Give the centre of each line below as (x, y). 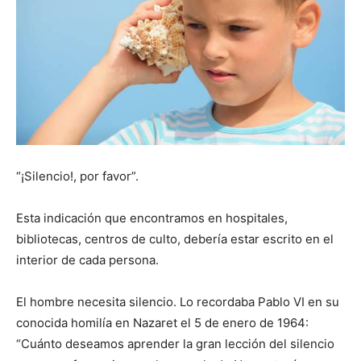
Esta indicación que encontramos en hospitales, (152, 218)
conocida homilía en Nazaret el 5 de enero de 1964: (162, 323)
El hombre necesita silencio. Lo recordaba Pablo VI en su (178, 302)
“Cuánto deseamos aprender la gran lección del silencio (175, 344)
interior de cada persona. (87, 260)
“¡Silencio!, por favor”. (77, 176)
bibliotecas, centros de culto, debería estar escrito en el (175, 239)
